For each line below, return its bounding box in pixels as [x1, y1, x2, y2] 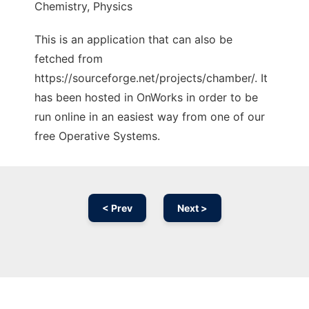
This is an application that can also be [34, 32, 232, 47]
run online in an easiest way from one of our [34, 110, 265, 124]
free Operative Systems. [34, 129, 160, 143]
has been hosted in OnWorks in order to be [34, 90, 258, 105]
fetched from [34, 52, 103, 66]
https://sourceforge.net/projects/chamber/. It [34, 71, 268, 86]
